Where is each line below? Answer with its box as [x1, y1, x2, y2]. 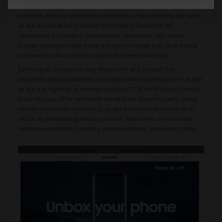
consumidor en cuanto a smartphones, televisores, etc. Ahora [18, 31, 183, 40]
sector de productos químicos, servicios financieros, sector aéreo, [18, 114, 195, 123]
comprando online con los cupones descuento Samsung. [18, 51, 169, 59]
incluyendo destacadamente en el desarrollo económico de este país [18, 74, 203, 83]
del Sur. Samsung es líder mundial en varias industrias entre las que [18, 1, 201, 10]
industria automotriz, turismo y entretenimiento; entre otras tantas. [18, 124, 199, 133]
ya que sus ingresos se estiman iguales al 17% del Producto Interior [18, 84, 200, 93]
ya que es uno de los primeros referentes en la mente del [18, 21, 172, 30]
